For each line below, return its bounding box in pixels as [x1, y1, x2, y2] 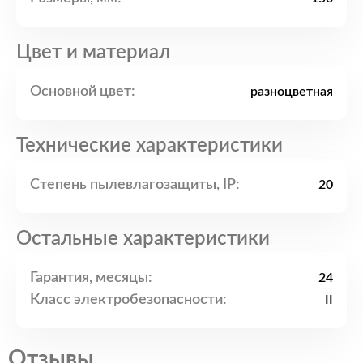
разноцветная [250, 85, 333, 99]
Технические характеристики [16, 136, 283, 156]
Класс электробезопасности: [30, 292, 227, 307]
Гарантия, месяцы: [30, 270, 152, 285]
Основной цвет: [30, 83, 135, 99]
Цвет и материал [16, 43, 170, 63]
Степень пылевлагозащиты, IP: [30, 177, 240, 192]
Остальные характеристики [16, 229, 270, 250]
